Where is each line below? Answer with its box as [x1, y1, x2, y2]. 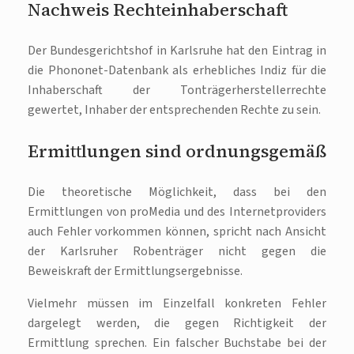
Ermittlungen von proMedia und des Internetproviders [28, 202, 326, 220]
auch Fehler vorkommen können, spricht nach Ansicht [28, 222, 326, 240]
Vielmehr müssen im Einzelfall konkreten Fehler [28, 294, 326, 312]
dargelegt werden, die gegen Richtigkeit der [28, 314, 326, 332]
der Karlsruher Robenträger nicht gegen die [28, 242, 326, 260]
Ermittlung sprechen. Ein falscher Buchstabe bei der [28, 333, 326, 352]
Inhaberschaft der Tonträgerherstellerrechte [28, 81, 326, 99]
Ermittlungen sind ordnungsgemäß [28, 138, 326, 163]
